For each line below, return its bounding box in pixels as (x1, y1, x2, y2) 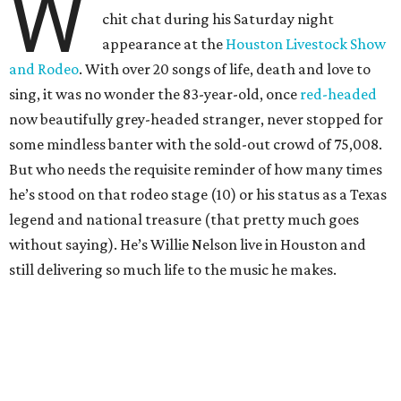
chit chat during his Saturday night (102, 10, 335, 29)
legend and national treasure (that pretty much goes (9, 210, 359, 229)
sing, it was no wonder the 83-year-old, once (9, 85, 300, 104)
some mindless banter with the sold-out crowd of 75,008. (9, 135, 382, 154)
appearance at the (102, 35, 226, 54)
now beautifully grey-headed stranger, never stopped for (9, 110, 383, 129)
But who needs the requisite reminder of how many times (9, 160, 382, 179)
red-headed (300, 85, 377, 104)
